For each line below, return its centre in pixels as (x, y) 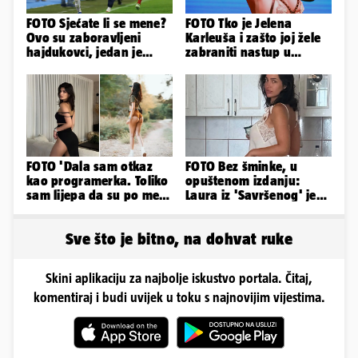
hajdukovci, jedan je (84, 52)
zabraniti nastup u (239, 52)
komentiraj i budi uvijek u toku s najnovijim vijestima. (179, 297)
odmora (208, 223)
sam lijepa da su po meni (98, 195)
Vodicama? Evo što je (245, 66)
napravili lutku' (71, 209)
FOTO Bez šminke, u (242, 166)
